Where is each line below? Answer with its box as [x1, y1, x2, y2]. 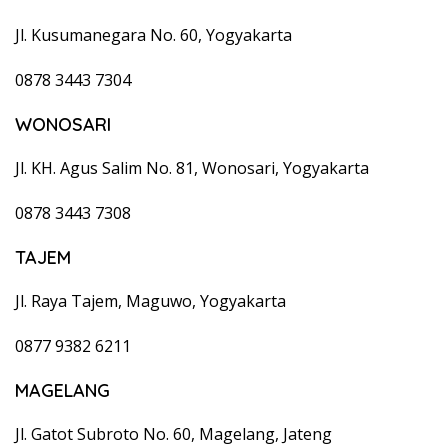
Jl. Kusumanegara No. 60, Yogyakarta [15, 23, 292, 46]
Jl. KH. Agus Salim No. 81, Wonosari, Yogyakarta [15, 156, 369, 179]
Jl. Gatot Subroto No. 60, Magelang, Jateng [15, 422, 332, 445]
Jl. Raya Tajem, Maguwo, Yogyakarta [15, 289, 286, 312]
